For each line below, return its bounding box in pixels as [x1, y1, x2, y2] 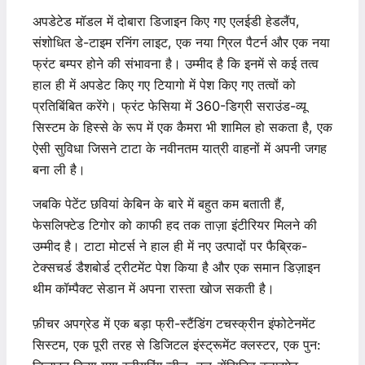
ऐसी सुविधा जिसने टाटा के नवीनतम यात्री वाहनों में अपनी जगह [33, 140, 327, 156]
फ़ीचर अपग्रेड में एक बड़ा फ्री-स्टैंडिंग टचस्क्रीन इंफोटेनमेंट [33, 314, 315, 332]
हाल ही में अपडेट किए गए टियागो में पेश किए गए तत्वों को [33, 77, 296, 93]
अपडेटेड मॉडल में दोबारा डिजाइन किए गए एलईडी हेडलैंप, [33, 13, 300, 29]
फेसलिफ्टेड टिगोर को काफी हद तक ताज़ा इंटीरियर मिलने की [33, 217, 317, 234]
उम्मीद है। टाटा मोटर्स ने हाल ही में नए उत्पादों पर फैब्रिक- [33, 238, 307, 255]
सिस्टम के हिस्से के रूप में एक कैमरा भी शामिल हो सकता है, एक [33, 119, 332, 135]
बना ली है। [33, 161, 86, 178]
